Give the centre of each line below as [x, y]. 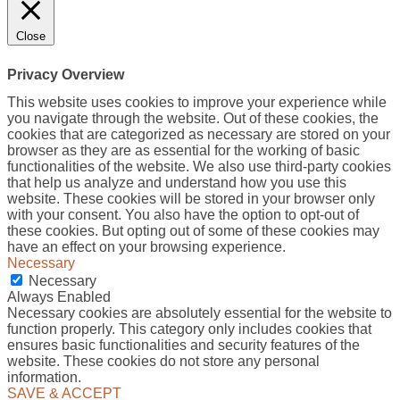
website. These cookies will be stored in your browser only [191, 198]
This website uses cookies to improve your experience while [197, 102]
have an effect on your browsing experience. [146, 246]
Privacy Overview [66, 75]
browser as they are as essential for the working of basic [183, 150]
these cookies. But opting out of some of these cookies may [193, 230]
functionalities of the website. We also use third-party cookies [199, 166]
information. [44, 377]
